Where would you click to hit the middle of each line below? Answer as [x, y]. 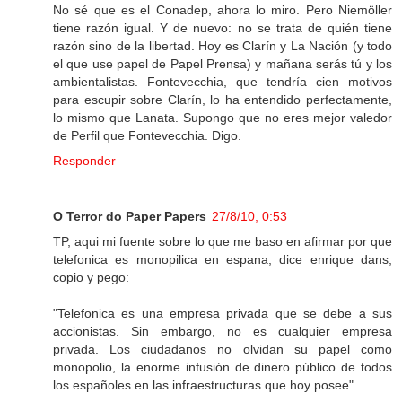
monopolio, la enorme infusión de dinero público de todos [223, 367]
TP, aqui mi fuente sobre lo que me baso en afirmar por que [223, 242]
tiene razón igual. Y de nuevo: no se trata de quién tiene [223, 28]
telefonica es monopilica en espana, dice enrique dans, [223, 260]
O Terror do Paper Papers [130, 217]
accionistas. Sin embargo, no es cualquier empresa [223, 332]
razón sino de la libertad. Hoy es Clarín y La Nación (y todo [223, 46]
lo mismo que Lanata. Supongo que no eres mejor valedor [223, 118]
